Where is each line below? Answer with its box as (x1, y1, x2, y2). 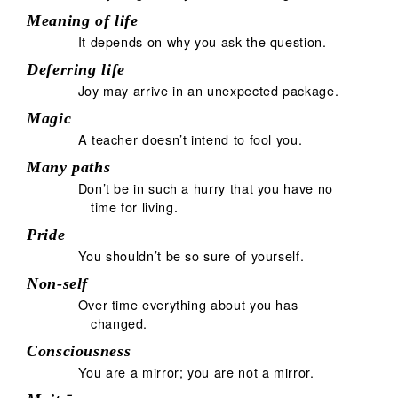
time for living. (91, 196, 179, 216)
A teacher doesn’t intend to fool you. (77, 129, 303, 148)
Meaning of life (27, 11, 139, 29)
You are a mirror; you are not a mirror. (77, 362, 314, 381)
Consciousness (27, 341, 131, 360)
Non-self (27, 274, 89, 292)
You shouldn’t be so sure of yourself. (77, 245, 305, 265)
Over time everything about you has (77, 294, 298, 314)
